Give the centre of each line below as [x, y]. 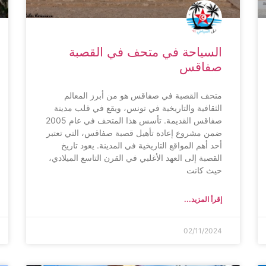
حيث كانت [204, 170]
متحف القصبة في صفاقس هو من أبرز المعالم [143, 95]
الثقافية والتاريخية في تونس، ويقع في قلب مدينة [138, 107]
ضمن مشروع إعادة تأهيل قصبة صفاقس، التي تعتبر [134, 132]
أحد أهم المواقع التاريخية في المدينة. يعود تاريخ [142, 145]
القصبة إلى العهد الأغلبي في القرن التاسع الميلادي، [135, 157]
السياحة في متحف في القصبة [145, 52]
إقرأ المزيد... [203, 199]
